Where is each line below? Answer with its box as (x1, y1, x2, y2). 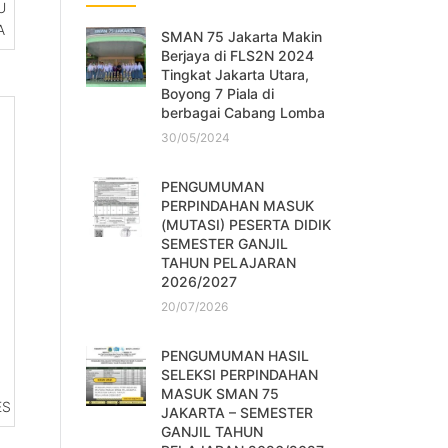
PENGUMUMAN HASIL (161, 347, 309, 365)
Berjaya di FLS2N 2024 (161, 47, 314, 65)
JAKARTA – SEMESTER (161, 404, 313, 422)
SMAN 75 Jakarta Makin (161, 28, 322, 46)
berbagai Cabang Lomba (161, 104, 325, 122)
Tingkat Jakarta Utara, (161, 66, 309, 84)
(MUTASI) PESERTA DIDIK (161, 216, 331, 234)
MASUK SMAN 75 (161, 385, 279, 403)
